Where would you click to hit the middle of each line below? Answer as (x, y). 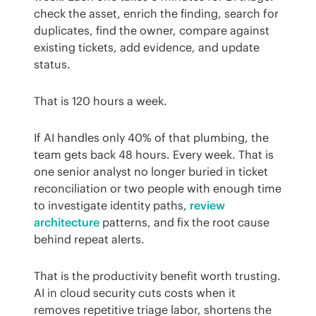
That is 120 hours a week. (101, 101)
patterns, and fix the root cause (184, 222)
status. (52, 64)
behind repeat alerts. (89, 239)
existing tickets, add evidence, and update (147, 47)
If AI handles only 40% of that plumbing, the (151, 137)
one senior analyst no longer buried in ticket (151, 171)
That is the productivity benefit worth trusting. (157, 275)
